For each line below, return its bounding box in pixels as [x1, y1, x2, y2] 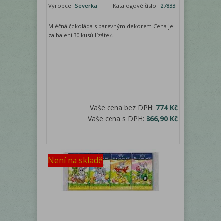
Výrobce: [48, 2, 74, 10]
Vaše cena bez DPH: [90, 103, 156, 112]
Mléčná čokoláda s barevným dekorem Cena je [48, 22, 174, 30]
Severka [75, 2, 98, 10]
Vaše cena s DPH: [88, 114, 147, 124]
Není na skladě [48, 155, 103, 166]
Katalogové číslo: [113, 2, 160, 10]
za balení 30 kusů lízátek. [48, 31, 117, 39]
